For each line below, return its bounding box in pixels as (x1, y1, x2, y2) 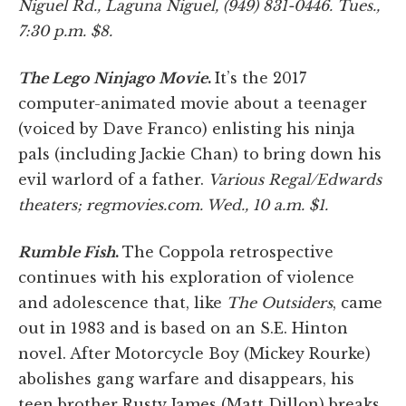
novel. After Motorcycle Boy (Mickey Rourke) (18, 344, 371, 363)
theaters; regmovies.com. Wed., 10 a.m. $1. (18, 196, 328, 215)
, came (333, 294, 382, 313)
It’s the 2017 (215, 69, 306, 88)
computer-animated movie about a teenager (18, 94, 367, 113)
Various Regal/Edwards (208, 170, 382, 189)
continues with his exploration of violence (18, 268, 354, 287)
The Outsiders (222, 294, 333, 313)
